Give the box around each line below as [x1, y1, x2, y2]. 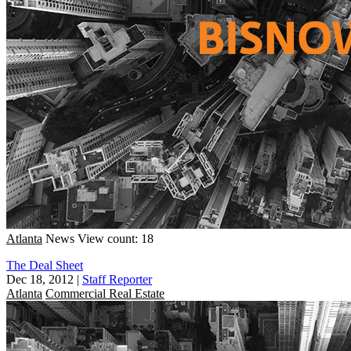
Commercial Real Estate [45, 286, 165, 300]
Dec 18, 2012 [6, 272, 74, 286]
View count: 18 [78, 231, 154, 245]
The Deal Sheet [6, 258, 83, 272]
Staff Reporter [82, 272, 152, 286]
